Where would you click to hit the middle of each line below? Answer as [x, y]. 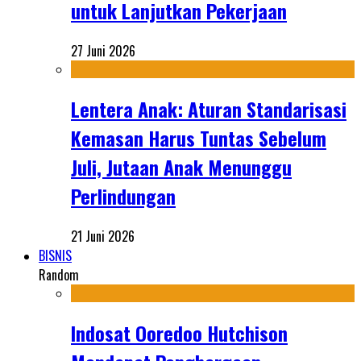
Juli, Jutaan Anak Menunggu [181, 166]
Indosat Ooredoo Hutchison [179, 332]
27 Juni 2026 [103, 50]
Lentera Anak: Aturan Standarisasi [209, 108]
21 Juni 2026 [103, 236]
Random [59, 274]
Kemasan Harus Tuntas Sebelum [199, 137]
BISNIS [55, 255]
